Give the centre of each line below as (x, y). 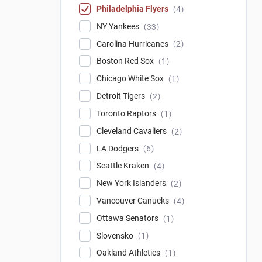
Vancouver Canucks (134, 200)
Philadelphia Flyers (133, 9)
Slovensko (116, 235)
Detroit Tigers (122, 96)
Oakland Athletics (129, 253)
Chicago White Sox (131, 79)
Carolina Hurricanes (133, 44)
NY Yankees (119, 26)
